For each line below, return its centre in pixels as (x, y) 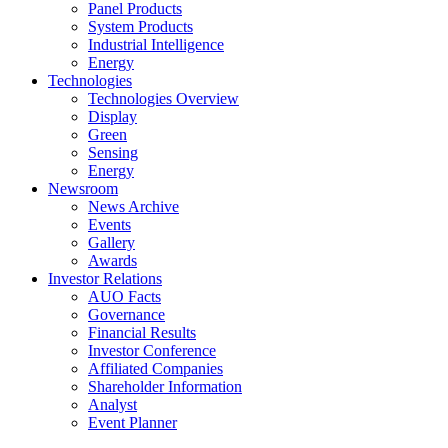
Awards (112, 260)
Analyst (112, 404)
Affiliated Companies (155, 368)
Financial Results (142, 332)
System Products (140, 26)
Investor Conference (152, 350)
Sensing (113, 152)
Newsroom (83, 188)
